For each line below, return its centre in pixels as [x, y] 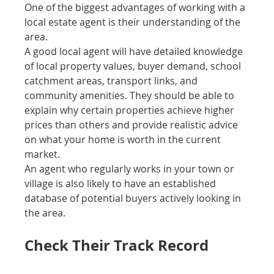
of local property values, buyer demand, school [134, 66]
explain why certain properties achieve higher [131, 110]
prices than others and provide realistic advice [133, 125]
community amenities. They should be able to [131, 96]
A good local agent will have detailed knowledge [135, 52]
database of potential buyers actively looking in [134, 198]
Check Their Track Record [117, 246]
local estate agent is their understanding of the [134, 22]
